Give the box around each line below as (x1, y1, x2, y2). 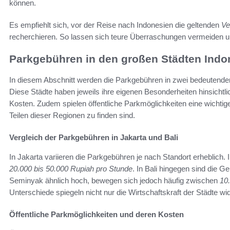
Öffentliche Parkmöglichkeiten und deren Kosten (9, 209, 184, 219)
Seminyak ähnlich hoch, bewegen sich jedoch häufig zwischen (9, 176, 220, 185)
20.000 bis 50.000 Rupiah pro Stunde (9, 164, 132, 173)
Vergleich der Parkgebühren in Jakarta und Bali (9, 132, 178, 142)
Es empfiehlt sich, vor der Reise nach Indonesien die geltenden (9, 21, 221, 30)
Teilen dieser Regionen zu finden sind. (9, 110, 135, 120)
